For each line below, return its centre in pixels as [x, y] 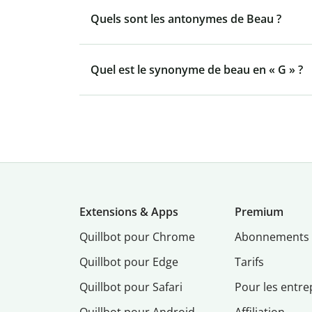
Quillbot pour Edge [129, 262]
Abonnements [272, 237]
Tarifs [250, 262]
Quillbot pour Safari [131, 287]
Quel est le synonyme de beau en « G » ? [197, 70]
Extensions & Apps [129, 212]
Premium [259, 212]
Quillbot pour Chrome [137, 237]
